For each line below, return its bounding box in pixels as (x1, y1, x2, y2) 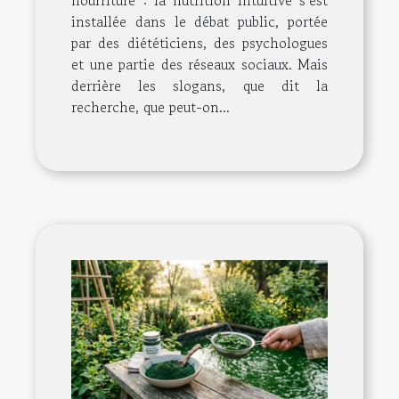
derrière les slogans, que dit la (71, 75, 328, 97)
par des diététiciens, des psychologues (71, 32, 328, 54)
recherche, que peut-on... (71, 96, 230, 118)
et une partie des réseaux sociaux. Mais (71, 53, 328, 76)
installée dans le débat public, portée (71, 11, 328, 33)
